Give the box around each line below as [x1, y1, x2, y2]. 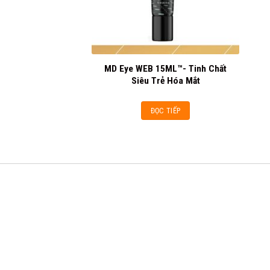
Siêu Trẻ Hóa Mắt [131, 75, 200, 86]
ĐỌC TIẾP [150, 106, 181, 116]
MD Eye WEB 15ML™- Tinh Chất [104, 63, 227, 74]
